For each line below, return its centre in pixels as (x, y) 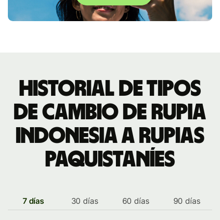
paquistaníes (110, 160)
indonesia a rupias (110, 136)
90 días (187, 201)
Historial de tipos (110, 89)
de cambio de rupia (110, 112)
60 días (136, 201)
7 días (33, 201)
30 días (84, 201)
